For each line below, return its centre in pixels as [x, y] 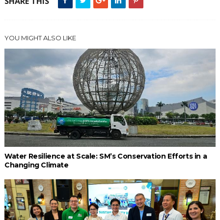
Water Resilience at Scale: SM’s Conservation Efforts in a [106, 156]
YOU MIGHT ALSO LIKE [40, 38]
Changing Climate [36, 165]
